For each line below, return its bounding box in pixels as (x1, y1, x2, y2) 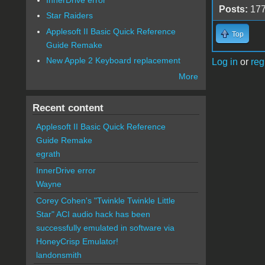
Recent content (32, 102, 104, 114)
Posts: (218, 4, 248, 14)
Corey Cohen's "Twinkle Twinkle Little (35, 196, 175, 206)
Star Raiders (46, 11, 93, 21)
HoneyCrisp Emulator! (35, 237, 118, 247)
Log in (211, 56, 238, 67)
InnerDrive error (35, 166, 96, 176)
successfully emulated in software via (35, 223, 174, 233)
